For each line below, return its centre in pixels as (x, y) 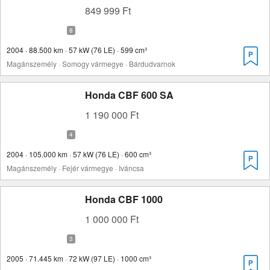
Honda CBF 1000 (124, 199)
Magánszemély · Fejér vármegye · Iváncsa (75, 168)
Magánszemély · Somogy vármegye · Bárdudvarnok (91, 64)
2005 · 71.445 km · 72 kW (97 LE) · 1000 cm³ (79, 258)
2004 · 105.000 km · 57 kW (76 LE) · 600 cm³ (79, 154)
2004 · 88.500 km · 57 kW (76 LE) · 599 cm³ (77, 50)
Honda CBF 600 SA (129, 95)
